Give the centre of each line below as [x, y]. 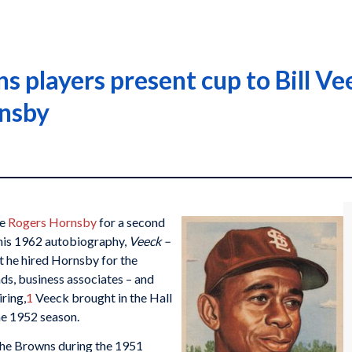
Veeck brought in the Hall [103, 297]
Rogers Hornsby [52, 222]
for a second [131, 222]
